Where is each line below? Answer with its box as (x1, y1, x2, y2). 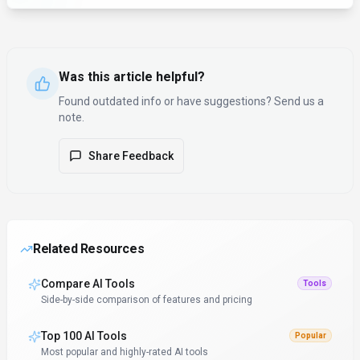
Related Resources (33, 241, 145, 257)
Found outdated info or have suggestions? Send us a (59, 95, 324, 108)
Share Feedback (88, 149, 174, 163)
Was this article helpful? (59, 69, 205, 85)
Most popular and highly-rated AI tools (41, 346, 208, 358)
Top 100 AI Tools (41, 329, 127, 343)
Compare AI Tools (41, 277, 135, 291)
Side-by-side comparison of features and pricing (41, 294, 252, 306)
